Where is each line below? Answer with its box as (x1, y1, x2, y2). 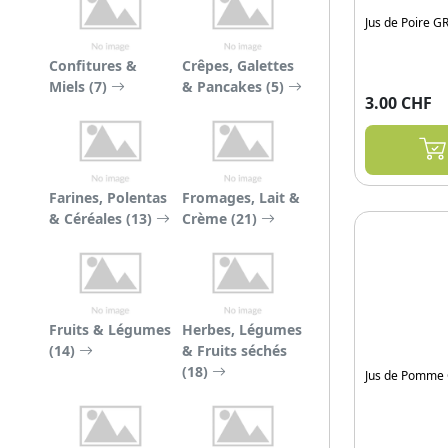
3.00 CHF (365, 92, 432, 114)
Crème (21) (181, 209, 261, 228)
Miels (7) (49, 77, 111, 96)
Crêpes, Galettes (181, 56, 294, 75)
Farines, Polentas (49, 188, 167, 207)
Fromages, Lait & (181, 188, 300, 207)
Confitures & (49, 56, 137, 75)
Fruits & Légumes (49, 320, 171, 339)
